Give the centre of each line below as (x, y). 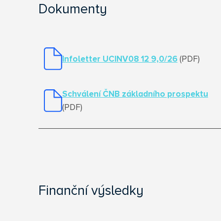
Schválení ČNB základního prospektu (135, 94)
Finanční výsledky (91, 191)
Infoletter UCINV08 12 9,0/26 (120, 59)
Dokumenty (73, 10)
